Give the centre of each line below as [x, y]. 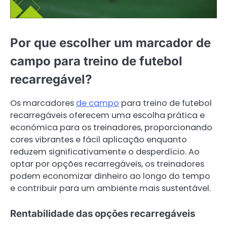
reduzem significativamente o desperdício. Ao [105, 152]
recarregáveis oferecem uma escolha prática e [107, 115]
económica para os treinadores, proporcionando [111, 127]
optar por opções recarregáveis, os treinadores [107, 164]
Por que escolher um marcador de [110, 43]
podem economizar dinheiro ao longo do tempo [110, 176]
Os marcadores [43, 103]
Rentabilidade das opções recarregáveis [103, 213]
